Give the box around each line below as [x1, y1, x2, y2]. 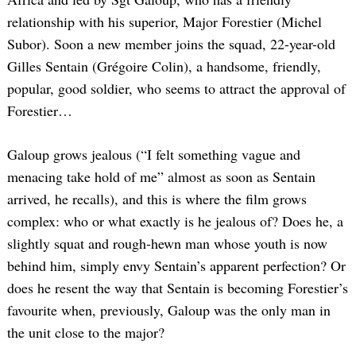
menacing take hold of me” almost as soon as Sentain [7, 167, 315, 187]
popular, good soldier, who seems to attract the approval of [7, 79, 346, 99]
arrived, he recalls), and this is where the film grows [7, 189, 307, 209]
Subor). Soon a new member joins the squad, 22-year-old [7, 34, 335, 54]
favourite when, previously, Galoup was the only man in [7, 300, 331, 320]
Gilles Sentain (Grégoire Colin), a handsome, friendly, [7, 56, 321, 76]
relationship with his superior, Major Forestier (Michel [7, 12, 322, 32]
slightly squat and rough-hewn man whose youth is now [7, 234, 327, 253]
